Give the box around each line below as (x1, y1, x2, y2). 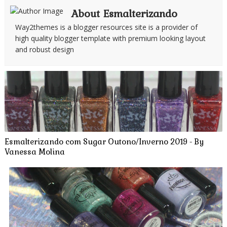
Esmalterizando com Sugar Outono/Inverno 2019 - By (4, 136, 204, 146)
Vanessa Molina (4, 146, 65, 157)
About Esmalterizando (70, 7, 177, 20)
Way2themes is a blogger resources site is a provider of (15, 22, 198, 32)
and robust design (15, 44, 74, 54)
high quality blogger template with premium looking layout (15, 33, 206, 43)
